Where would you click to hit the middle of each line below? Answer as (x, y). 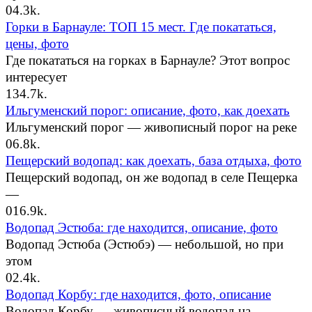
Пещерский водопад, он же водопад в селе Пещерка (151, 178)
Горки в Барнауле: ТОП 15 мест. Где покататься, (141, 27)
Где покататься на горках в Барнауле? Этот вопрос (148, 61)
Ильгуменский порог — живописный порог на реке (151, 127)
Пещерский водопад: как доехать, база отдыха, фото (154, 161)
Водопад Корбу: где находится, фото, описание (138, 295)
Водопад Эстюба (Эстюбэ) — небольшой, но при (145, 244)
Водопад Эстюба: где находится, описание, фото (142, 228)
